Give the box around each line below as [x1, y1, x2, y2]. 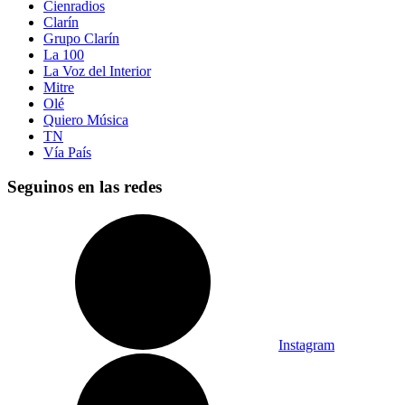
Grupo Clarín [43, 30, 119, 46]
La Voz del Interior [43, 62, 151, 79]
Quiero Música [43, 111, 128, 127]
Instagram [278, 337, 334, 353]
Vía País [43, 144, 91, 160]
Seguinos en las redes [7, 177, 162, 197]
